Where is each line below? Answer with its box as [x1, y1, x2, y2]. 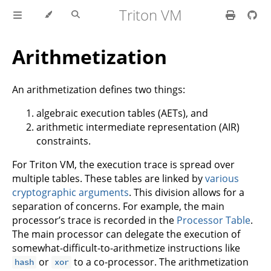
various [205, 171, 239, 185]
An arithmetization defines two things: [12, 82, 185, 96]
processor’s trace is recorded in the [12, 213, 177, 227]
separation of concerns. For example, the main [12, 199, 224, 213]
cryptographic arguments [12, 185, 129, 199]
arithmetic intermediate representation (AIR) [36, 120, 240, 134]
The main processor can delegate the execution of [12, 227, 240, 241]
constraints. [36, 134, 91, 148]
